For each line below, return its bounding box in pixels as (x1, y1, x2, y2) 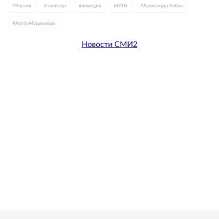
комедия (82, 3, 101, 8)
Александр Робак (143, 3, 183, 8)
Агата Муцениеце (15, 21, 55, 26)
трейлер (47, 3, 66, 8)
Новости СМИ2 (82, 40, 137, 48)
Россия (15, 3, 31, 8)
